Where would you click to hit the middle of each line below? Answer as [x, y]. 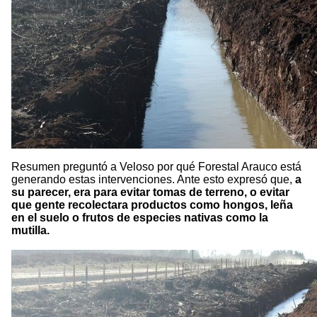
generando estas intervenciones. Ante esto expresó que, [152, 180]
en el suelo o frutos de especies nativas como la [140, 218]
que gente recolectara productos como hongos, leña [152, 205]
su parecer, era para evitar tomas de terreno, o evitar [150, 192]
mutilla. [30, 231]
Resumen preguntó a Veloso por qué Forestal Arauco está [156, 167]
